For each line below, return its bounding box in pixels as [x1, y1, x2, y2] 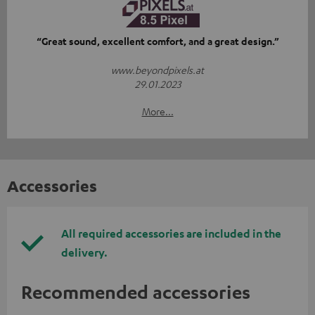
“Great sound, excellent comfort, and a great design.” [36, 34, 279, 49]
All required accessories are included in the [61, 226, 281, 241]
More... [141, 105, 174, 118]
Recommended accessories [21, 281, 250, 304]
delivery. [61, 245, 108, 260]
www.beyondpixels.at [111, 63, 204, 77]
